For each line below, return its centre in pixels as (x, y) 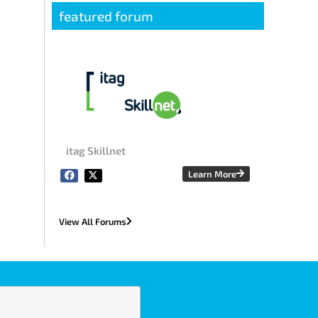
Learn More (213, 174)
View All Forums (93, 222)
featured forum (106, 16)
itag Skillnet (96, 151)
